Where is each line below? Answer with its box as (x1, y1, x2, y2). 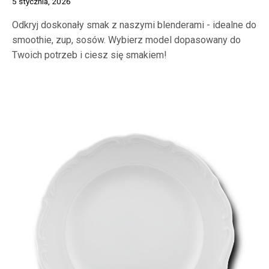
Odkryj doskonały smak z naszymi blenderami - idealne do (12, 19, 256, 31)
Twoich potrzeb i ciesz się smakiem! (12, 49, 167, 61)
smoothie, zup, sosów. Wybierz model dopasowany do (12, 34, 241, 46)
